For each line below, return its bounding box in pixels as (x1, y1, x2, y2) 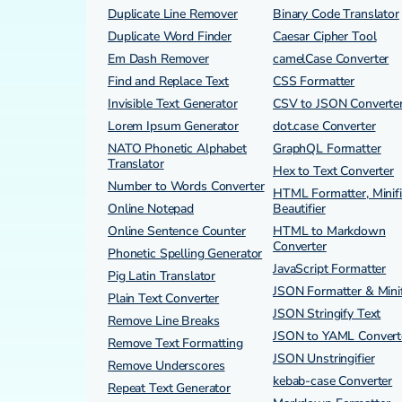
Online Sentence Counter (108, 223, 246, 240)
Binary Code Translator (273, 5, 399, 22)
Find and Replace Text (108, 73, 230, 90)
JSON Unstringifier (273, 350, 375, 367)
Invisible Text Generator (108, 95, 238, 112)
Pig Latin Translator (108, 267, 216, 284)
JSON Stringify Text (273, 305, 381, 322)
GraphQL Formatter (273, 140, 381, 157)
